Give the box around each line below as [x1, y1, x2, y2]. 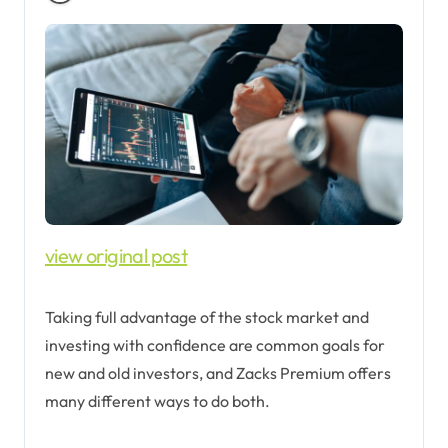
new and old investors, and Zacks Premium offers [45, 362, 391, 383]
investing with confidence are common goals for [45, 334, 385, 355]
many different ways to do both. [45, 390, 270, 411]
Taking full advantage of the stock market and [45, 306, 369, 327]
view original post [54, 242, 188, 268]
